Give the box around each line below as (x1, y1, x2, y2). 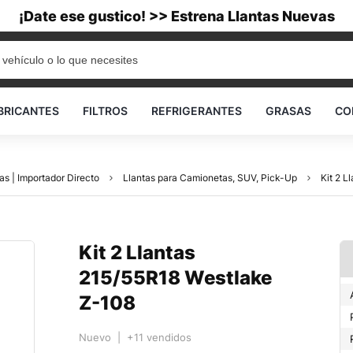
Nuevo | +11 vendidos (79, 331, 191, 344)
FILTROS (83, 104, 128, 117)
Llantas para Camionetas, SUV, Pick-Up (123, 172, 297, 184)
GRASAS (266, 104, 311, 117)
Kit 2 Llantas (79, 241, 195, 264)
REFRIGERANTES (151, 104, 242, 117)
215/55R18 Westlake (79, 266, 272, 289)
